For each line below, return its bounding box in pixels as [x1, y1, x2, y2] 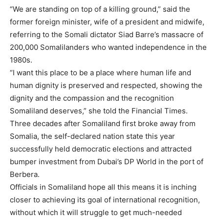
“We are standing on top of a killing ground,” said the [10, 4, 190, 14]
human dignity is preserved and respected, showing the [10, 80, 202, 90]
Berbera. [10, 169, 40, 179]
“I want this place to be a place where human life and [10, 67, 191, 77]
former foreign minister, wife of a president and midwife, [10, 17, 204, 26]
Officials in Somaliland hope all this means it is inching [10, 182, 197, 192]
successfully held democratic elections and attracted [10, 144, 192, 153]
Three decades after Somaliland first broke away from [10, 118, 196, 128]
